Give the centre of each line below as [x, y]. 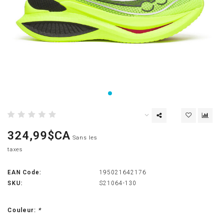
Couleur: [23, 210]
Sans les [85, 138]
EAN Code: [24, 173]
